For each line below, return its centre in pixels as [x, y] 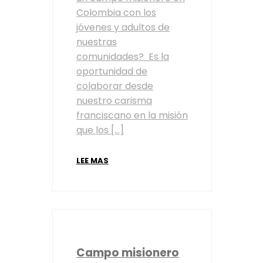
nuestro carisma [114, 101]
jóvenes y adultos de [123, 28]
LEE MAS [92, 161]
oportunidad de [112, 72]
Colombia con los [116, 13]
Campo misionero [128, 253]
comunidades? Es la [123, 57]
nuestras [97, 42]
